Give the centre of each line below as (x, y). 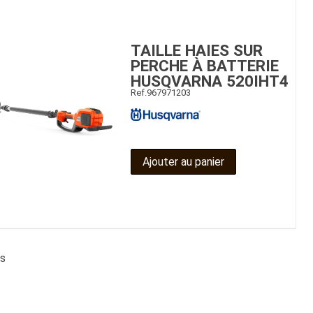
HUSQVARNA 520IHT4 (210, 81)
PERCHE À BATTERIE (205, 65)
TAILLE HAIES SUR (197, 50)
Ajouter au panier (183, 161)
